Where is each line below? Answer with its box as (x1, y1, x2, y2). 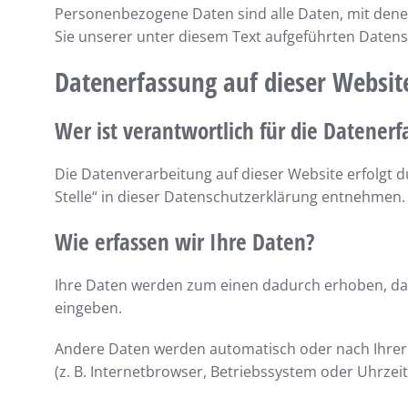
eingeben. (55, 298, 122, 318)
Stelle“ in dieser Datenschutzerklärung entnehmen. (55, 187, 405, 207)
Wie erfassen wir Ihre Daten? (55, 226, 315, 257)
